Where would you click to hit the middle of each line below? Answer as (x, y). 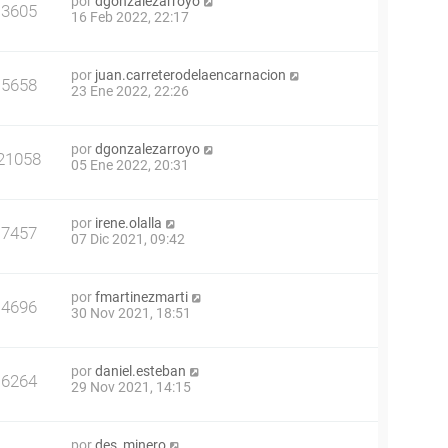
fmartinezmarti (141, 297)
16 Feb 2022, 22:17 (130, 17)
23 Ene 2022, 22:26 (130, 91)
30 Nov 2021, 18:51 (131, 313)
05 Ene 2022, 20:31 (130, 165)
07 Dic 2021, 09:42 (128, 239)
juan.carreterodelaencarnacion (190, 75)
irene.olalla (128, 223)
